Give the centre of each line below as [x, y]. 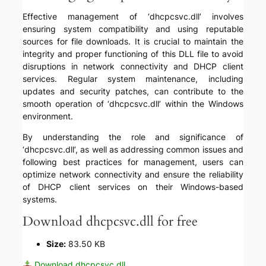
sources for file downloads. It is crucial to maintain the [133, 42]
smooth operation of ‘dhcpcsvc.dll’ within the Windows [133, 104]
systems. [40, 199]
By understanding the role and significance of [133, 137]
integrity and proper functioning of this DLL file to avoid [133, 54]
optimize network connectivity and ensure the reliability [133, 175]
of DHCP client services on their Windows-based [133, 187]
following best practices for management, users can [133, 162]
